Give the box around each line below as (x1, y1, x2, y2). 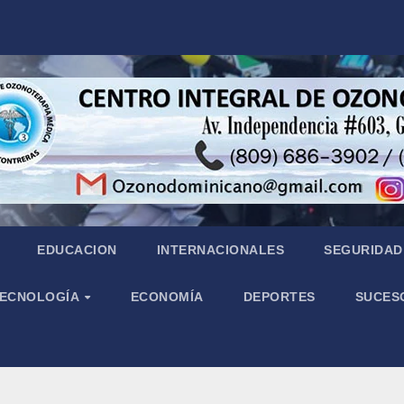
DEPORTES (243, 289, 316, 304)
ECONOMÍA (130, 289, 204, 304)
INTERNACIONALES (156, 243, 285, 257)
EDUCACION (37, 243, 117, 257)
